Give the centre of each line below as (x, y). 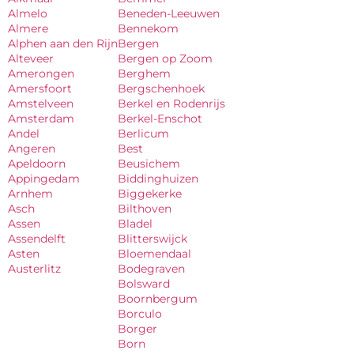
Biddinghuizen (158, 178)
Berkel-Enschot (160, 118)
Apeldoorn (37, 163)
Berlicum (143, 133)
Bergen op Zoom (165, 58)
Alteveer (31, 58)
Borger (137, 328)
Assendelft (37, 238)
